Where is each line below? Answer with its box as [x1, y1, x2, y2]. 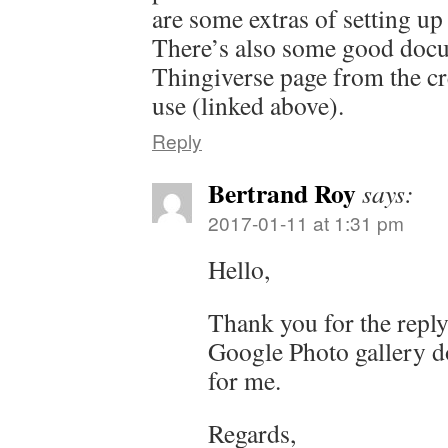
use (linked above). [152, 88, 344, 123]
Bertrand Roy [208, 174, 356, 213]
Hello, [208, 252, 270, 287]
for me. [208, 363, 281, 398]
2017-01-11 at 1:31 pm [208, 209, 404, 237]
